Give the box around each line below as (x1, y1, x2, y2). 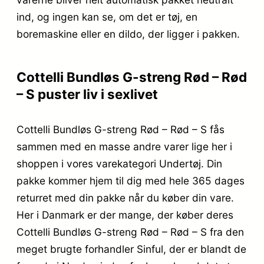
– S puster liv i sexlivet (16, 86, 158, 103)
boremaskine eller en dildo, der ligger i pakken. (16, 27, 240, 40)
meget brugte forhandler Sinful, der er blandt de (16, 243, 246, 256)
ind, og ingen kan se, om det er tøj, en (16, 10, 197, 23)
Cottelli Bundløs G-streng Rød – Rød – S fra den (16, 226, 244, 239)
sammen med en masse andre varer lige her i (16, 140, 232, 153)
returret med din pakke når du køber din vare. (16, 192, 234, 204)
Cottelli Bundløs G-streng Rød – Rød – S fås (16, 123, 225, 136)
